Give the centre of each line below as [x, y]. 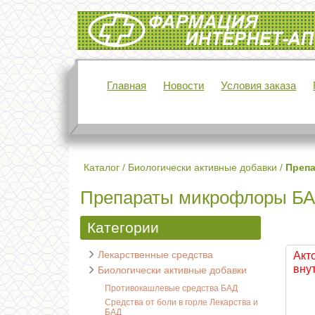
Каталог [102, 167]
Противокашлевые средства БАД [171, 288]
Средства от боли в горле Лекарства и [181, 302]
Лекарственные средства [155, 255]
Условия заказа [259, 85]
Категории [123, 227]
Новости [184, 85]
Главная [127, 85]
